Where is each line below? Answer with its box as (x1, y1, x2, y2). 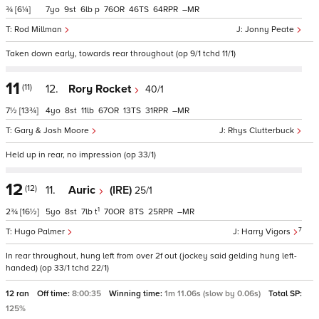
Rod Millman (14, 24, 64, 35)
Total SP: (268, 288, 302, 299)
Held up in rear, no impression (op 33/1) (6, 150, 156, 160)
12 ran (6, 288, 31, 299)
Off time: (37, 288, 72, 299)
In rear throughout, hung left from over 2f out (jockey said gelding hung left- (6, 251, 297, 261)
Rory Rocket (68, 82, 134, 96)
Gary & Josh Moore (14, 125, 91, 136)
